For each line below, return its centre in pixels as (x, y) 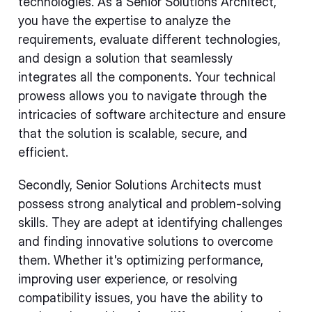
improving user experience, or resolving (128, 279)
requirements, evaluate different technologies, (149, 39)
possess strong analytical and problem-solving (150, 204)
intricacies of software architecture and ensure (152, 115)
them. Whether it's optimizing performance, (141, 260)
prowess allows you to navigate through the (142, 96)
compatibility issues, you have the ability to (140, 298)
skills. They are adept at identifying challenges (150, 223)
